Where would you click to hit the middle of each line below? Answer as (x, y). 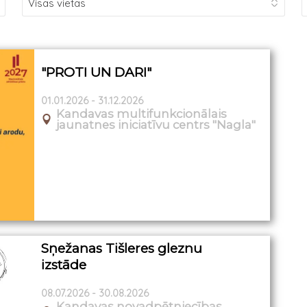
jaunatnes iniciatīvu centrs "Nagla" (156, 124)
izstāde (64, 265)
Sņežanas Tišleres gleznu (122, 248)
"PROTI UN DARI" (97, 73)
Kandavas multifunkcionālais (142, 113)
